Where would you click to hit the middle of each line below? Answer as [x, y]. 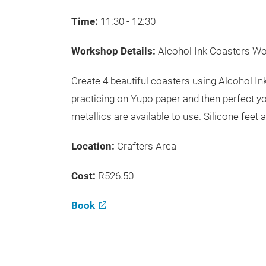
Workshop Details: [115, 51]
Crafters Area [147, 146]
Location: [94, 146]
